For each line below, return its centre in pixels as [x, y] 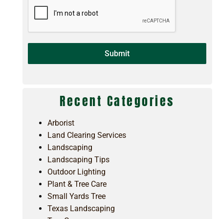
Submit [117, 54]
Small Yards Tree [77, 197]
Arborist [61, 123]
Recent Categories [117, 101]
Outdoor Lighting [77, 172]
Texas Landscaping [81, 209]
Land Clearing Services [87, 135]
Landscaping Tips [79, 160]
